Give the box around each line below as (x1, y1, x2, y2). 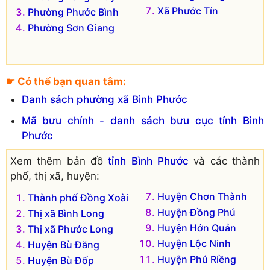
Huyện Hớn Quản (157, 222, 236, 234)
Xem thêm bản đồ (10, 155, 108, 168)
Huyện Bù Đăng (28, 239, 99, 251)
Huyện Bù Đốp (28, 254, 94, 267)
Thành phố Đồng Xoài (28, 192, 128, 204)
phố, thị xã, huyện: (10, 170, 99, 183)
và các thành (189, 155, 260, 168)
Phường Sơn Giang (28, 21, 115, 34)
